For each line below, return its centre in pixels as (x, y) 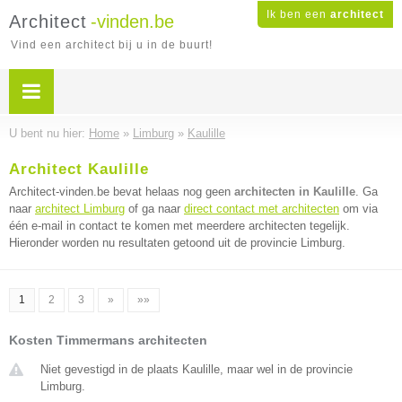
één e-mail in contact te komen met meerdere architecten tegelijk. (179, 226)
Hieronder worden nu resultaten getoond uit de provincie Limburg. (177, 243)
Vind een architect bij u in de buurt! (112, 45)
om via (358, 209)
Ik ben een (298, 14)
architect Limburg (80, 209)
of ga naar (154, 209)
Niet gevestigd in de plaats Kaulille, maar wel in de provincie (197, 369)
